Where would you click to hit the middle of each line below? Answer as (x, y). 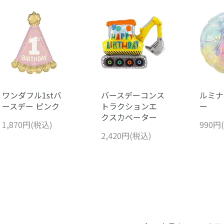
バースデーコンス (132, 95)
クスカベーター (129, 117)
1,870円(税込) (27, 124)
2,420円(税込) (126, 135)
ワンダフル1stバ (32, 95)
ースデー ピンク (31, 106)
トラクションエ (129, 106)
